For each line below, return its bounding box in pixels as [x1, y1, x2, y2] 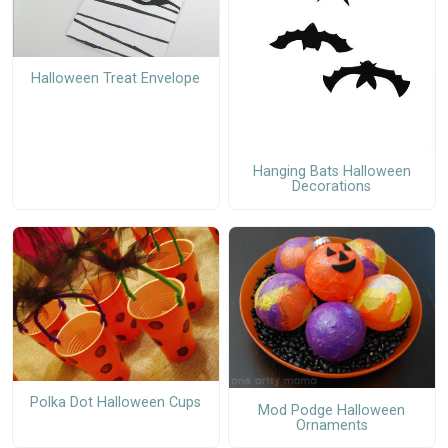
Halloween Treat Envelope [31, 70, 201, 88]
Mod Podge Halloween [258, 401, 406, 419]
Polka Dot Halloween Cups [30, 394, 202, 412]
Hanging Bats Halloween [252, 163, 411, 181]
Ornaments [295, 416, 368, 434]
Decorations [292, 178, 372, 196]
